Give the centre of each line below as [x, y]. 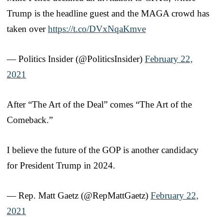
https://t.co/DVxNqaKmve [97, 29]
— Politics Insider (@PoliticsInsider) [76, 59]
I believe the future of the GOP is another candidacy [103, 150]
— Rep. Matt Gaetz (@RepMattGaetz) [79, 195]
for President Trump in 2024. [61, 165]
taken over [27, 29]
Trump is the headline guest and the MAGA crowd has [108, 13]
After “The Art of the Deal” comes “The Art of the [99, 104]
